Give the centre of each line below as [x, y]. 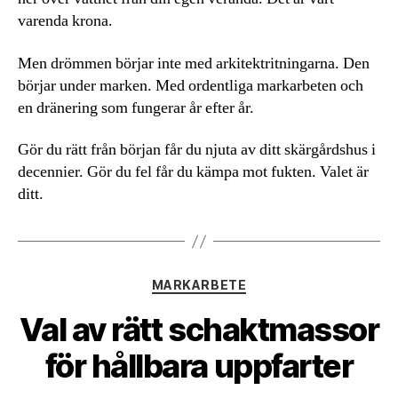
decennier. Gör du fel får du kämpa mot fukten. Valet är [193, 172]
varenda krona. [65, 21]
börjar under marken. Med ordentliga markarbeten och [191, 85]
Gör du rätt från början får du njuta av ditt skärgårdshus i [197, 150]
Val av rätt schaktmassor [199, 329]
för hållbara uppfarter [199, 366]
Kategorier [236, 281]
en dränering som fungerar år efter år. [136, 107]
